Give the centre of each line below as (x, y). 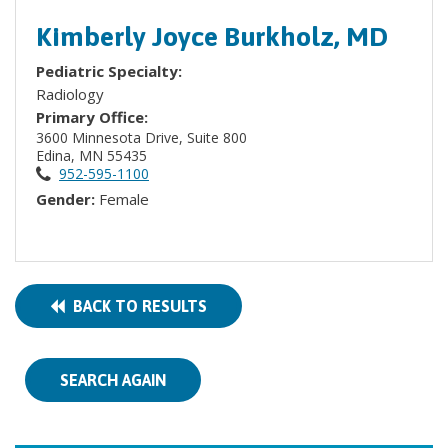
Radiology (70, 94)
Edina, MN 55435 (93, 155)
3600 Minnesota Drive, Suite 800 (143, 137)
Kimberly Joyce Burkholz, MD (212, 36)
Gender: (67, 199)
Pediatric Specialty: (111, 71)
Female (124, 199)
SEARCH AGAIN (113, 380)
